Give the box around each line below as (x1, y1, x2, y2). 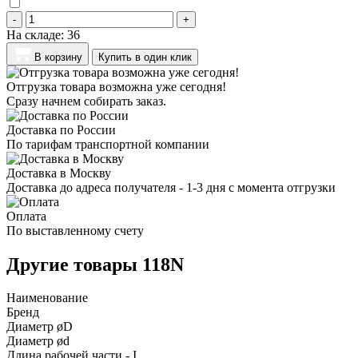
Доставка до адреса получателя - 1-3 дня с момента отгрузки (6, 180, 336, 194)
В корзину (34, 50, 82, 63)
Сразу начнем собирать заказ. (6, 93, 166, 108)
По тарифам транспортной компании (6, 137, 209, 151)
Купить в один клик (98, 50, 192, 63)
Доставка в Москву (6, 165, 111, 180)
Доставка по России (6, 122, 116, 137)
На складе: (6, 27, 67, 42)
